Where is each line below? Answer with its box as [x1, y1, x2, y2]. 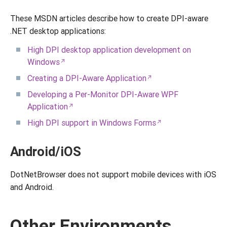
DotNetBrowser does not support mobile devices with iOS [10, 169, 216, 179]
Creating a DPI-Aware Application [27, 73, 146, 83]
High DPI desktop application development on [27, 45, 191, 55]
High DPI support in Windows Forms [27, 118, 156, 128]
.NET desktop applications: [10, 26, 106, 36]
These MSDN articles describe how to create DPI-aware [10, 13, 208, 23]
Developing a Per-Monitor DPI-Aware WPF [27, 89, 178, 99]
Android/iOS [10, 143, 81, 160]
